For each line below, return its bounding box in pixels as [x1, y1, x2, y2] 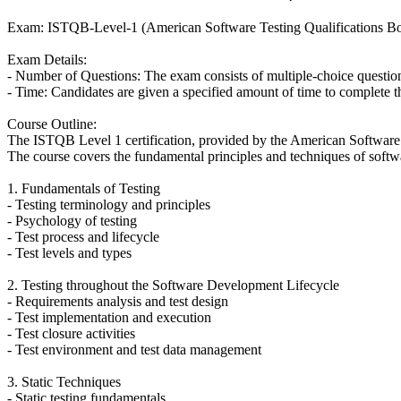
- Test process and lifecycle [7, 228, 159, 244]
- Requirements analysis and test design [7, 293, 228, 309]
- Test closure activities [7, 325, 135, 341]
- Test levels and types [7, 244, 132, 260]
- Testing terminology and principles [7, 196, 210, 212]
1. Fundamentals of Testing [7, 180, 160, 196]
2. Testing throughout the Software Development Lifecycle [7, 277, 339, 293]
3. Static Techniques [7, 373, 121, 389]
